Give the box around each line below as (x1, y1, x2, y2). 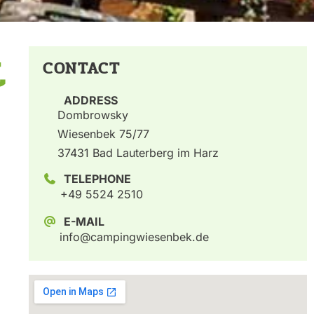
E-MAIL (63, 214, 104, 228)
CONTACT (42, 55, 121, 81)
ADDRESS (63, 93, 118, 107)
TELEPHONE (63, 171, 131, 186)
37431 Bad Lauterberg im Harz (57, 145, 219, 160)
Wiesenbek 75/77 (57, 126, 149, 141)
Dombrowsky (57, 107, 128, 122)
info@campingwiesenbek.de (59, 229, 209, 244)
